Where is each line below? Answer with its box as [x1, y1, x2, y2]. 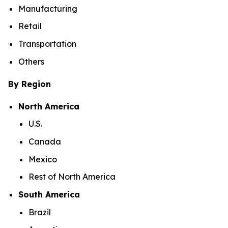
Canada [28, 136, 63, 147]
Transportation [18, 38, 76, 49]
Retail [18, 21, 42, 32]
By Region [8, 78, 51, 89]
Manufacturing [18, 3, 77, 14]
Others [18, 56, 44, 67]
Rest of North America [28, 172, 118, 182]
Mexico [28, 154, 59, 164]
